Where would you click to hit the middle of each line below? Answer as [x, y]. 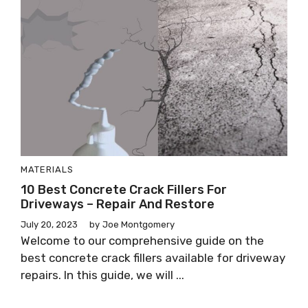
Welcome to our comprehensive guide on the [142, 240]
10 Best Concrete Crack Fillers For [124, 189]
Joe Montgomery [139, 224]
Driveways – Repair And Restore [118, 204]
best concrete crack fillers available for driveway [153, 257]
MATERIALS [47, 169]
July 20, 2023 [49, 224]
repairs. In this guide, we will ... [102, 275]
